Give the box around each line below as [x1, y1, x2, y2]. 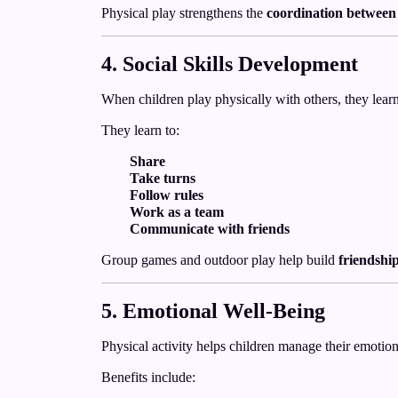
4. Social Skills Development [101, 52, 358, 76]
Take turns [130, 171, 195, 186]
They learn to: [101, 123, 179, 138]
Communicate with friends [130, 221, 290, 236]
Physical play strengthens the [101, 5, 267, 20]
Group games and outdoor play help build [101, 252, 338, 267]
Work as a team [130, 204, 224, 219]
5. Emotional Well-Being [101, 299, 325, 322]
